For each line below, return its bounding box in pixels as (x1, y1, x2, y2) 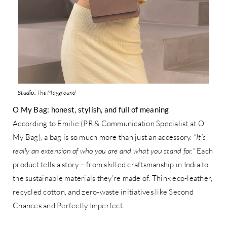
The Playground (35, 88, 76, 96)
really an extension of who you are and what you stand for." (13, 145, 195, 156)
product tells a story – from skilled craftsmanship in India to (13, 159, 209, 169)
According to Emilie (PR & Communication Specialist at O (13, 118, 204, 128)
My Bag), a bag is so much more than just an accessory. (13, 132, 194, 142)
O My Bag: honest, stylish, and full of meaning (13, 104, 169, 114)
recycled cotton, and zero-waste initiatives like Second (13, 186, 194, 197)
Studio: (18, 88, 36, 96)
